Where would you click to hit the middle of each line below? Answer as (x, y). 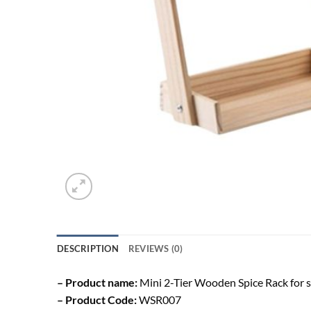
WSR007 (159, 299)
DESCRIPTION (88, 248)
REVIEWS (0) (155, 248)
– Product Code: (97, 299)
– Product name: (97, 282)
